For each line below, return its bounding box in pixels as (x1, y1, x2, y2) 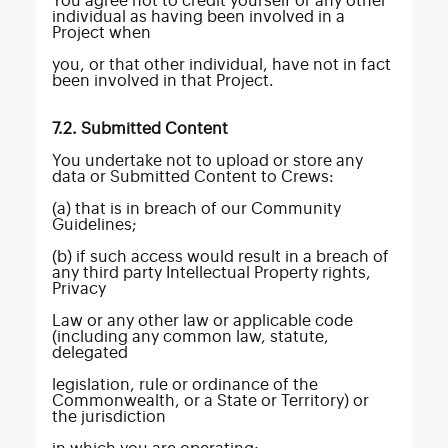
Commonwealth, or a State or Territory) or (51, 393, 369, 409)
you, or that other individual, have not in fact (51, 57, 391, 73)
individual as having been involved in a (51, 9, 345, 25)
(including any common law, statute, (51, 329, 329, 345)
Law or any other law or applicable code (51, 313, 353, 329)
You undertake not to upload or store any (51, 153, 363, 169)
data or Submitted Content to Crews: (51, 169, 334, 185)
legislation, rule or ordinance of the (51, 377, 318, 393)
